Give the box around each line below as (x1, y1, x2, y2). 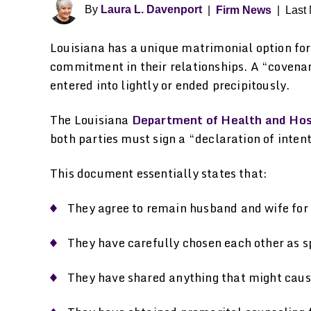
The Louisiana (50, 110, 132, 129)
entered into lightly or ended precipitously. (50, 75, 290, 94)
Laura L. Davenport (101, 3, 202, 16)
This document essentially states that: (50, 163, 268, 183)
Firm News (216, 3, 271, 16)
